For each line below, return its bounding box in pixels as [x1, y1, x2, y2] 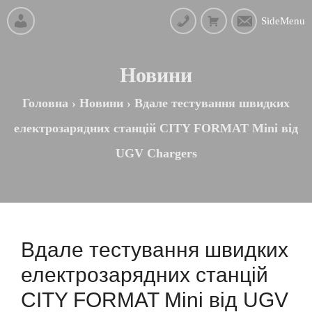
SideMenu [261, 15, 305, 26]
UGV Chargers [115, 146, 197, 160]
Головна [22, 95, 68, 110]
